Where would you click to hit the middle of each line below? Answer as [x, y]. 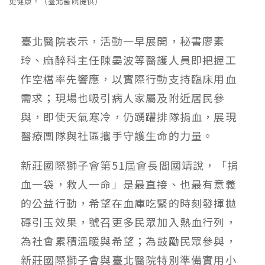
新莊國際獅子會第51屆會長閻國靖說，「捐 [130, 165]
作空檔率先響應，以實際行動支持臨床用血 [129, 78]
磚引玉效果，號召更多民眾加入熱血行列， [129, 222]
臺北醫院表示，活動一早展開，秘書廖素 [123, 41]
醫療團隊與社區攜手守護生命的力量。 [117, 135]
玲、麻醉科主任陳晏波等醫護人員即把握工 [129, 59]
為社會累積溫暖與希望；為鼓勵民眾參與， [129, 240]
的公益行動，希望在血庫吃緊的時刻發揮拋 [129, 203]
